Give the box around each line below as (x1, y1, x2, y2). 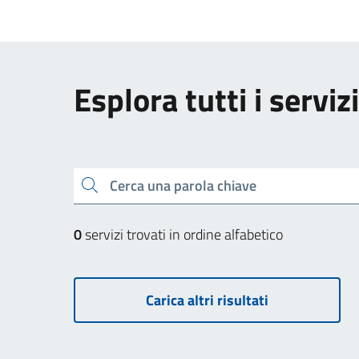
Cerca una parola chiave (80, 175, 90, 195)
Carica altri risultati (146, 288, 268, 311)
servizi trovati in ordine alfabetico (82, 223, 283, 245)
